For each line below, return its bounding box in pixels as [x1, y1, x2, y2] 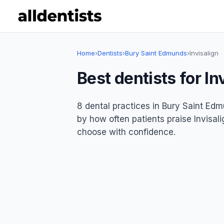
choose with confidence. [77, 126, 175, 137]
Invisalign [189, 49, 218, 57]
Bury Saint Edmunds [125, 49, 187, 57]
